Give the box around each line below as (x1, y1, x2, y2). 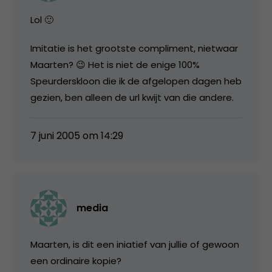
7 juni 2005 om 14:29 (30, 128, 123, 143)
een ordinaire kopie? (30, 254, 121, 267)
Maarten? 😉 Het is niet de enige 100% (30, 58, 200, 71)
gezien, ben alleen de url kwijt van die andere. (30, 90, 234, 104)
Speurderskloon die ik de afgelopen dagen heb (30, 74, 242, 87)
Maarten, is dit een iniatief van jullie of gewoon (30, 237, 239, 251)
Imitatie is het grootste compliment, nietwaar (30, 41, 238, 55)
